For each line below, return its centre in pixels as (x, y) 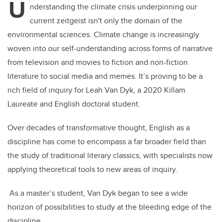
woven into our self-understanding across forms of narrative (110, 49)
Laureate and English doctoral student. (74, 104)
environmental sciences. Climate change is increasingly (103, 35)
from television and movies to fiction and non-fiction (98, 62)
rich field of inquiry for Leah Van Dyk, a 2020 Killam (96, 90)
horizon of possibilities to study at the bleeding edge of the (110, 207)
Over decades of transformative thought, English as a (99, 128)
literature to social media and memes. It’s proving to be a (105, 76)
